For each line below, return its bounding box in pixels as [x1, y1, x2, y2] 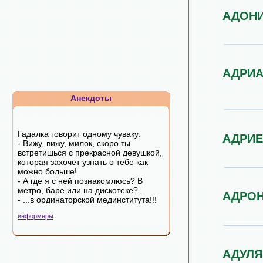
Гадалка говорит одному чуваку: [18, 129, 141, 139]
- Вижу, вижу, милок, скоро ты [18, 139, 130, 148]
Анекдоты [70, 93, 112, 103]
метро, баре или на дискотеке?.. [18, 186, 143, 195]
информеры [18, 213, 53, 220]
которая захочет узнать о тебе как [18, 157, 148, 167]
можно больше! [18, 167, 77, 176]
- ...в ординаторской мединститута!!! [18, 195, 157, 204]
